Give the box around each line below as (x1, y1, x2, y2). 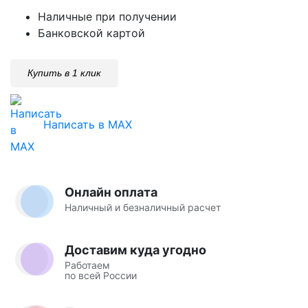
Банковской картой (38, 25, 145, 40)
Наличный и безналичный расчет (65, 201, 221, 213)
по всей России (65, 269, 137, 281)
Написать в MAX (43, 117, 132, 131)
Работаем (65, 258, 110, 271)
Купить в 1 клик (27, 67, 101, 78)
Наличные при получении (38, 9, 177, 23)
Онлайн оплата (65, 184, 157, 199)
